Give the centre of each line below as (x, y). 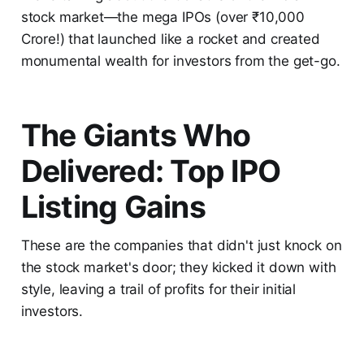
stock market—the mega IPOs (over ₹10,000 (162, 17)
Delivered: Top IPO (151, 171)
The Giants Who (136, 135)
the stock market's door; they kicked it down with (178, 267)
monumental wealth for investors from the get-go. (180, 61)
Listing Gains (117, 206)
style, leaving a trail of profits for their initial (158, 289)
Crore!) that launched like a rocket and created (170, 39)
